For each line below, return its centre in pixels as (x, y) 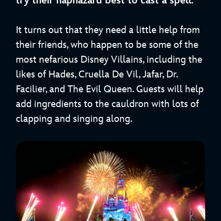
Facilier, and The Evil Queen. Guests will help (110, 90)
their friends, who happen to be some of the (107, 45)
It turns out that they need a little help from (108, 30)
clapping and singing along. (74, 119)
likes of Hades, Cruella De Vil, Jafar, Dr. (97, 75)
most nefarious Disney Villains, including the (109, 60)
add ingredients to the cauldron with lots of (107, 104)
